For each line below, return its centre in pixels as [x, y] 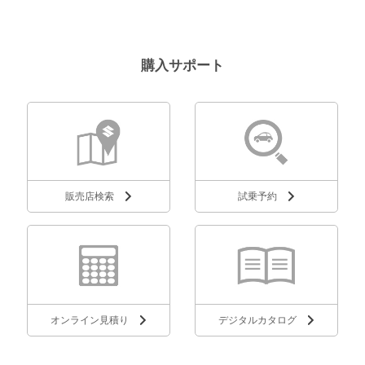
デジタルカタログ [258, 320]
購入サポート [182, 65]
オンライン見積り [89, 320]
